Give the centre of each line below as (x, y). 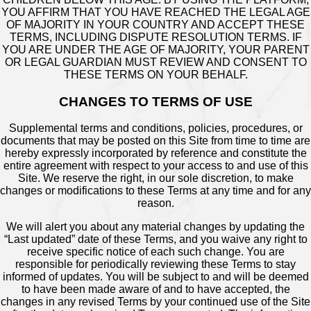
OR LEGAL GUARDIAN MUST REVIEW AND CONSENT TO (155, 62)
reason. (155, 203)
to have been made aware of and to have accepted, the (155, 289)
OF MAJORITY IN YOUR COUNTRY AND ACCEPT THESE (155, 25)
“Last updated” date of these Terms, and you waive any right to (155, 239)
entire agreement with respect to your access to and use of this (155, 166)
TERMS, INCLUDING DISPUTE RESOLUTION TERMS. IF (155, 37)
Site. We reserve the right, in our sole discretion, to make (155, 178)
